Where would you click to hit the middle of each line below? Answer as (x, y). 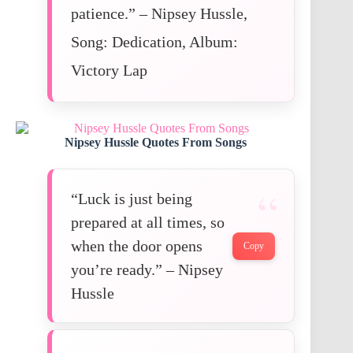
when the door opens (137, 246)
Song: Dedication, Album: (154, 42)
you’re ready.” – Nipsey (147, 270)
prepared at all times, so (148, 223)
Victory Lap (109, 71)
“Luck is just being (132, 199)
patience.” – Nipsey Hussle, (159, 14)
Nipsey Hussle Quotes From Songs (155, 143)
